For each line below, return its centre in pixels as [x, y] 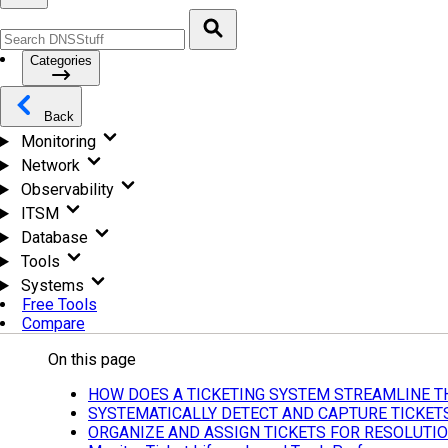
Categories [61, 60]
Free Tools [59, 304]
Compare [53, 323]
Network [50, 165]
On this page [92, 359]
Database [54, 237]
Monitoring [58, 141]
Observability [67, 189]
